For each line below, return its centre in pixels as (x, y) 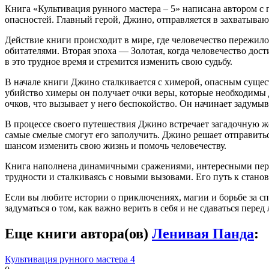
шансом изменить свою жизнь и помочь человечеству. (116, 145)
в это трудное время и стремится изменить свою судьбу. (119, 61)
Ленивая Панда (203, 233)
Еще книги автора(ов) (78, 233)
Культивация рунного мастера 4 (70, 259)
